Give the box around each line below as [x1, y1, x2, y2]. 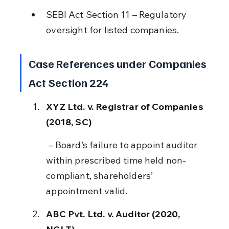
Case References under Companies [28, 56, 209, 71]
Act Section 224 [28, 75, 108, 89]
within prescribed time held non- [46, 154, 187, 166]
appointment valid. [46, 185, 128, 197]
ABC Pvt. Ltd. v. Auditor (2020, [46, 208, 182, 220]
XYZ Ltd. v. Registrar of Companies [46, 100, 205, 112]
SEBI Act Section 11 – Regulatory [46, 8, 189, 20]
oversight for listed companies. [46, 24, 179, 36]
